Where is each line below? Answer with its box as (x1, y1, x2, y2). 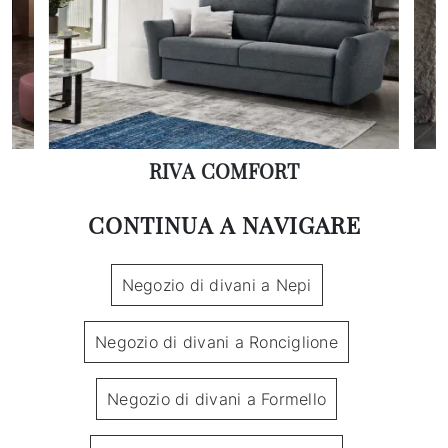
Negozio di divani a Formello (107, 389, 326, 410)
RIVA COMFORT (148, 157, 300, 185)
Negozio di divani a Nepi (121, 275, 312, 296)
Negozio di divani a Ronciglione (95, 332, 338, 353)
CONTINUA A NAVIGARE (87, 209, 361, 241)
